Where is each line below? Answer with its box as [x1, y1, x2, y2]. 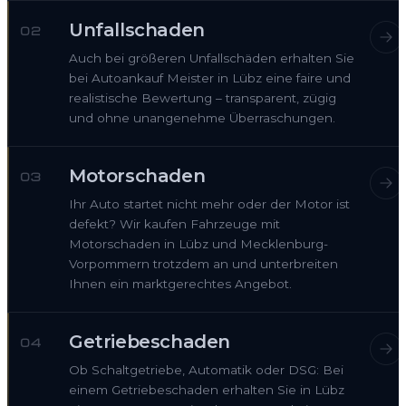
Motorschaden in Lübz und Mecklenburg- [69, 237, 328, 252]
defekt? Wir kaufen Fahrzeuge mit [69, 217, 280, 232]
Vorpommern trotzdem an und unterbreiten [69, 256, 338, 272]
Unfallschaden [69, 19, 205, 42]
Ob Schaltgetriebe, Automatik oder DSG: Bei [69, 362, 343, 378]
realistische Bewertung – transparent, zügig [69, 91, 336, 106]
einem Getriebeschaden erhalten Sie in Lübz [69, 382, 344, 398]
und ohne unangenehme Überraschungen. [69, 111, 335, 126]
